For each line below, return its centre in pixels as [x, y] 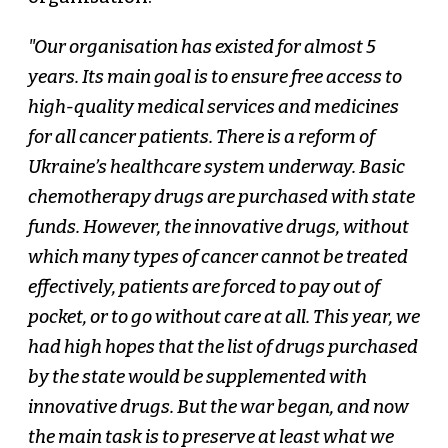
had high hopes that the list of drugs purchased [222, 347]
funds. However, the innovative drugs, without [218, 227]
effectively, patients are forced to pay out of [203, 287]
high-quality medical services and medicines [213, 107]
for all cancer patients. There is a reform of [201, 137]
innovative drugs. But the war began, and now [218, 407]
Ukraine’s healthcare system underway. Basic [216, 167]
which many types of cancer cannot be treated [217, 257]
